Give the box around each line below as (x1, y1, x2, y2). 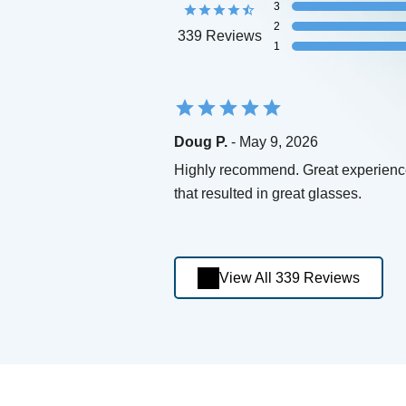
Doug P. (174, 134, 227, 150)
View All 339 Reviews (219, 270, 360, 286)
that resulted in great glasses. (174, 186, 362, 202)
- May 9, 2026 (227, 134, 318, 150)
